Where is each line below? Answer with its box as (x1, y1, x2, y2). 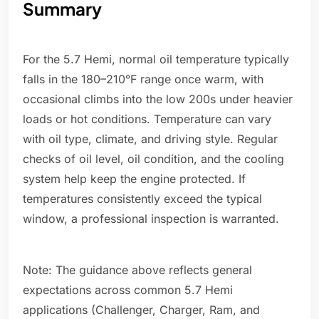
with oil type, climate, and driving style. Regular (23, 132, 278, 147)
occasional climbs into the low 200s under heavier (23, 92, 293, 107)
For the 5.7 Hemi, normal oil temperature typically (23, 52, 289, 67)
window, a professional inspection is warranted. (23, 211, 279, 226)
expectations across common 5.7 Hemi (23, 283, 233, 298)
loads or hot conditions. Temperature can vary (23, 112, 271, 127)
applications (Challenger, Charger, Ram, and (23, 303, 260, 318)
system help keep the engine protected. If (23, 172, 246, 187)
